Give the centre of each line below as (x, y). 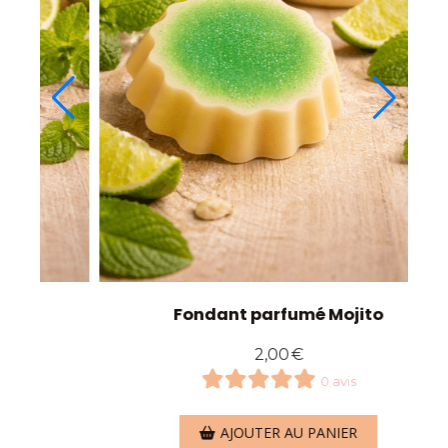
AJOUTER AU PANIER (253, 433)
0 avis (301, 382)
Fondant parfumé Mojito (242, 315)
